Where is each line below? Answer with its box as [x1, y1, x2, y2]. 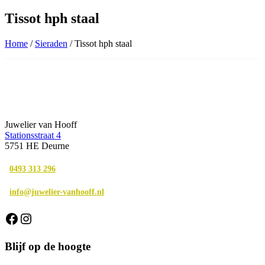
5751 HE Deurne [5, 141, 69, 151]
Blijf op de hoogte [5, 240, 91, 253]
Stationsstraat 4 [5, 130, 61, 141]
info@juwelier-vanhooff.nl [9, 187, 104, 197]
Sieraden [35, 38, 67, 49]
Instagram [18, 210, 76, 226]
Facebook [4, 210, 60, 226]
